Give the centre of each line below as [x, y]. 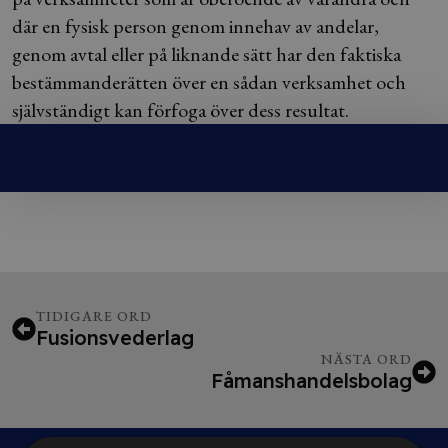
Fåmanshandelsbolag [311, 380]
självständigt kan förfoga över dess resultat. [180, 110]
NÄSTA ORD [366, 359]
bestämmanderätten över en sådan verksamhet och [209, 82]
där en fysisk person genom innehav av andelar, [195, 26]
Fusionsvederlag [115, 337]
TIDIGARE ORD [94, 316]
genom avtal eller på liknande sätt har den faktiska [206, 54]
